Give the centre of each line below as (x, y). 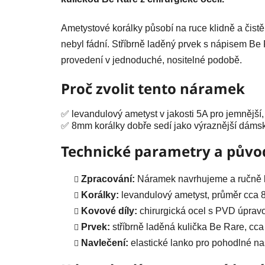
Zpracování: (108, 179)
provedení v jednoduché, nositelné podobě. (151, 60)
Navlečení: (105, 243)
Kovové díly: (109, 211)
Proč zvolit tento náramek (153, 88)
